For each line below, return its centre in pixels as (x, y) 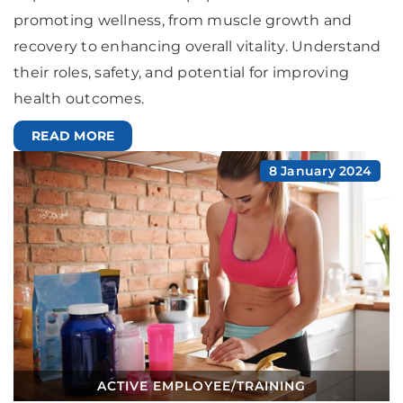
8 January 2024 (320, 171)
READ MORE (73, 136)
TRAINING (271, 386)
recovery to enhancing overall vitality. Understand (197, 47)
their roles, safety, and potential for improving (181, 73)
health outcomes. (79, 99)
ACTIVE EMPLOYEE (165, 386)
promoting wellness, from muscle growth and (183, 21)
